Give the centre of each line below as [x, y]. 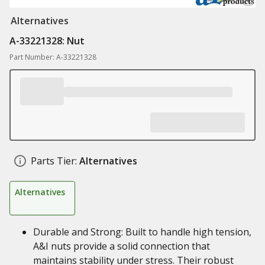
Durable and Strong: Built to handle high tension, [142, 232]
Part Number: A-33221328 [53, 57]
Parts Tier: [54, 161]
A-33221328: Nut [47, 41]
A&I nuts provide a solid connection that [122, 246]
